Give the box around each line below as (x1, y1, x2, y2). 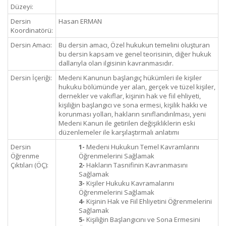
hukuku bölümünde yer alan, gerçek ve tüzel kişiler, (59, 82, 215, 91)
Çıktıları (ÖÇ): (11, 160, 48, 169)
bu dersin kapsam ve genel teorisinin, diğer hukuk (59, 49, 211, 59)
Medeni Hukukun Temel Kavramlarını (85, 142, 199, 151)
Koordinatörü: (11, 26, 53, 35)
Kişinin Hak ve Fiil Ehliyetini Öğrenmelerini (85, 197, 212, 206)
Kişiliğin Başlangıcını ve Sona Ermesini (85, 215, 200, 224)
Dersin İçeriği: (11, 73, 52, 82)
